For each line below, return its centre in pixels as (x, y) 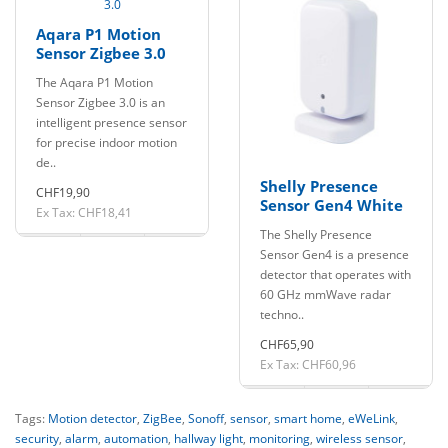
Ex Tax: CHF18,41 (84, 212)
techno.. (282, 314)
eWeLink (371, 418)
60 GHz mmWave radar (325, 294)
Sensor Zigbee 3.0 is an (100, 102)
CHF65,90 (287, 344)
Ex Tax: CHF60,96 (308, 364)
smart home (308, 418)
